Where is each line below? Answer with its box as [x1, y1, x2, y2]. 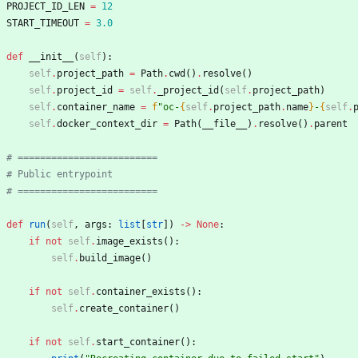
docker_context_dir [57, 118, 157, 130]
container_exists [96, 286, 185, 298]
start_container [96, 336, 180, 348]
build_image [79, 253, 141, 265]
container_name [57, 101, 135, 113]
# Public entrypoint [6, 169, 113, 181]
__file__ [202, 118, 247, 130]
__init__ [29, 51, 74, 63]
